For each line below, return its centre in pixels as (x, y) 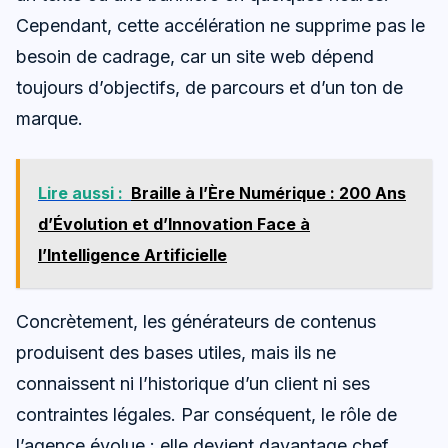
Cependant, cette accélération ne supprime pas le (220, 25)
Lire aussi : (80, 192)
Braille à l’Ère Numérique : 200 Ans (268, 192)
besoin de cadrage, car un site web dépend (195, 56)
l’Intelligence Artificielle (132, 254)
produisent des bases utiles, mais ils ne (176, 352)
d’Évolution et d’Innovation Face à (174, 223)
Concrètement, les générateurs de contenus (196, 321)
